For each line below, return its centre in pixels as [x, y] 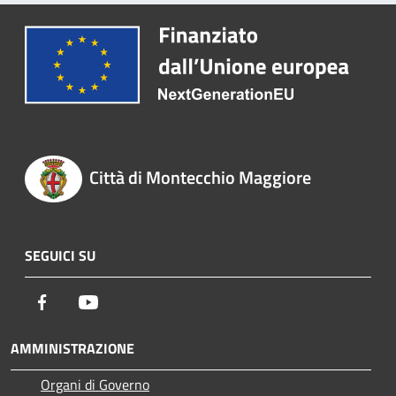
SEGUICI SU [60, 255]
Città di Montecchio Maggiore [200, 178]
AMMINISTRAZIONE [72, 348]
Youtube [123, 301]
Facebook [80, 301]
